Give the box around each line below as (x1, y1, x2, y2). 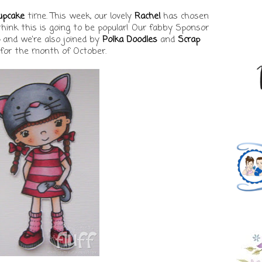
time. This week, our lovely (25, 9, 135, 23)
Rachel (135, 9, 160, 23)
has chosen (160, 9, 209, 23)
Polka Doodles (102, 33, 157, 46)
